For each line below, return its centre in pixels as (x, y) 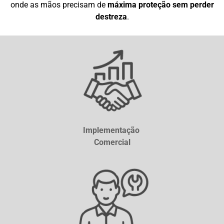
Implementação (112, 130)
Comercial (112, 142)
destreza (111, 16)
